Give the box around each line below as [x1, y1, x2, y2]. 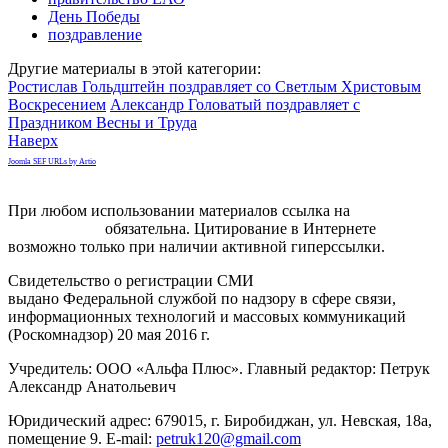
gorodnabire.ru [8, 219, 101, 237]
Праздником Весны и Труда [8, 113, 197, 131]
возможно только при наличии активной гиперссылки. [8, 237, 385, 255]
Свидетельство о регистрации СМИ [8, 271, 258, 289]
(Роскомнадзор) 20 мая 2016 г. [8, 325, 210, 343]
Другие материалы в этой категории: [8, 59, 261, 77]
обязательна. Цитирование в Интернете [101, 219, 376, 237]
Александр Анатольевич [8, 377, 176, 395]
